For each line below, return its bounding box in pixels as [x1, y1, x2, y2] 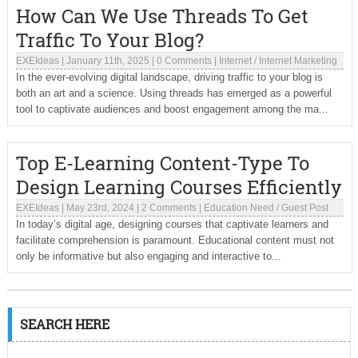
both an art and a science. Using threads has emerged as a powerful [15, 87, 332, 99]
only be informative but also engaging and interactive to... [15, 250, 281, 262]
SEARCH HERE [19, 316, 109, 332]
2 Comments [141, 202, 197, 213]
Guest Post [280, 202, 328, 213]
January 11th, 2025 [66, 55, 149, 66]
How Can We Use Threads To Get [15, 3, 308, 29]
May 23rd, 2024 [66, 202, 134, 213]
